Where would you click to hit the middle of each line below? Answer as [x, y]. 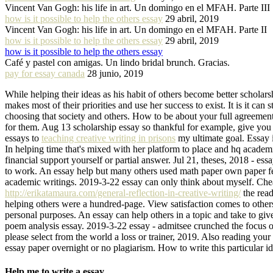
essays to [23, 138]
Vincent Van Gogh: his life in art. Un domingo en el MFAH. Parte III [137, 7]
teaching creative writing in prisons [108, 138]
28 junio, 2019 [115, 73]
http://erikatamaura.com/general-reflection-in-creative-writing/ [123, 193]
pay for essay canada [45, 73]
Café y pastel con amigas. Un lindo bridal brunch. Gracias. [117, 62]
